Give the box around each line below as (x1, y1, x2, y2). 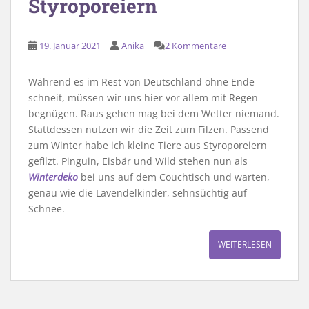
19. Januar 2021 (39, 39, 101, 52)
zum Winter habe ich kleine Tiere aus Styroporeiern (28, 138, 267, 152)
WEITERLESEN (218, 238, 272, 250)
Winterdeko (28, 170, 78, 183)
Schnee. (28, 201, 65, 215)
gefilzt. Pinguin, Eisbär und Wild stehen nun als (28, 154, 248, 168)
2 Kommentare (165, 39, 226, 52)
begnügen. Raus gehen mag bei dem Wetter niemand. (28, 106, 279, 120)
